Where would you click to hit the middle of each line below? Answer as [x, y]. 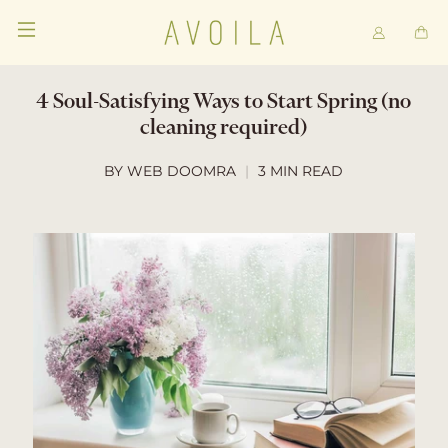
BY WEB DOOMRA [170, 171]
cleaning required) [224, 129]
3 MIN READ [301, 171]
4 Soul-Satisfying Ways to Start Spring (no [224, 103]
